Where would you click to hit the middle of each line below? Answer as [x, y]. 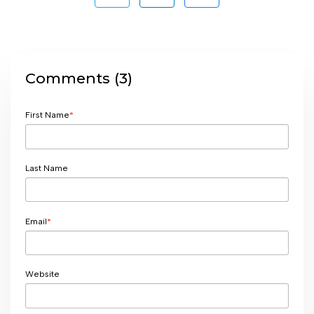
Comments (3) [79, 78]
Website [42, 274]
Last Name [47, 168]
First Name [47, 115]
